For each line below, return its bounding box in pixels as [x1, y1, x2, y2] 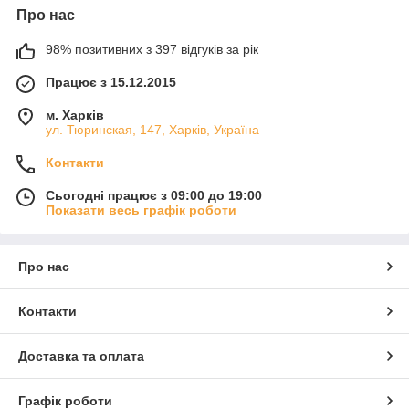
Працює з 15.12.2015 [46, 74, 176, 89]
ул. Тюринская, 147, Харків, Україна [46, 121, 259, 137]
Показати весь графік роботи [46, 202, 236, 217]
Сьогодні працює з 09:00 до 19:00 [46, 187, 262, 203]
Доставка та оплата [18, 348, 144, 363]
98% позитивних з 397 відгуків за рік [46, 41, 258, 57]
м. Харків [46, 107, 104, 122]
